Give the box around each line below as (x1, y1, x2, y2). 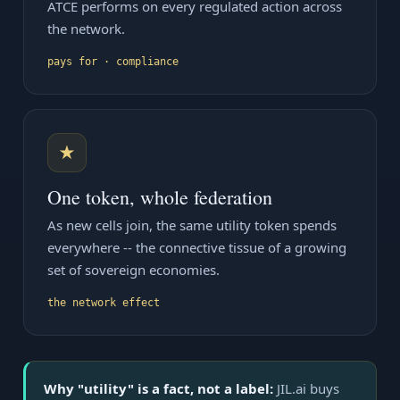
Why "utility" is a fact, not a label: (44, 379, 273, 397)
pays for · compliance (47, 55, 179, 68)
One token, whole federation (47, 184, 272, 210)
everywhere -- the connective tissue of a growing (47, 238, 346, 256)
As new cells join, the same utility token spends (47, 216, 337, 234)
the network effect (47, 296, 160, 309)
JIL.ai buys (273, 379, 339, 397)
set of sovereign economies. (47, 261, 220, 279)
